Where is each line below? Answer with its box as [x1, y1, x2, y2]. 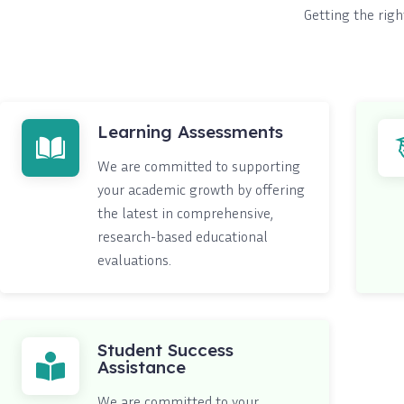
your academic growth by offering [97, 179, 305, 198]
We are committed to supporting [97, 156, 300, 175]
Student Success [97, 338, 234, 361]
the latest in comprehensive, [97, 203, 273, 222]
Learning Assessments [97, 120, 283, 142]
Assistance [97, 355, 186, 378]
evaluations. [97, 250, 171, 269]
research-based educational [97, 226, 268, 245]
